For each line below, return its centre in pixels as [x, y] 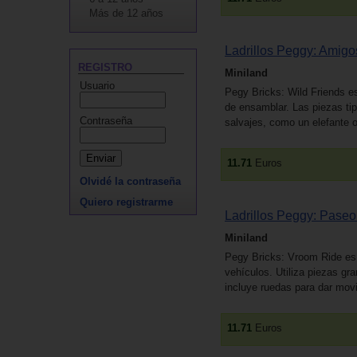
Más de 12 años [126, 13]
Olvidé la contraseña [130, 181]
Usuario [97, 86]
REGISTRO [105, 67]
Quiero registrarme [126, 202]
